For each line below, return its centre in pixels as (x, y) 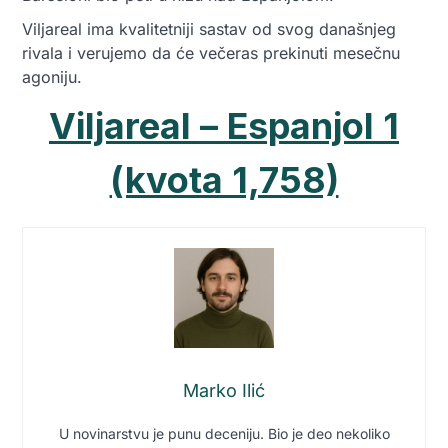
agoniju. (52, 77)
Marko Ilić (224, 391)
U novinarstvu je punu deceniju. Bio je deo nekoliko (224, 434)
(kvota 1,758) (224, 180)
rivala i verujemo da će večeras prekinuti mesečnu (211, 53)
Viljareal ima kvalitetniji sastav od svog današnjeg (209, 29)
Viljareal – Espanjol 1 (224, 126)
